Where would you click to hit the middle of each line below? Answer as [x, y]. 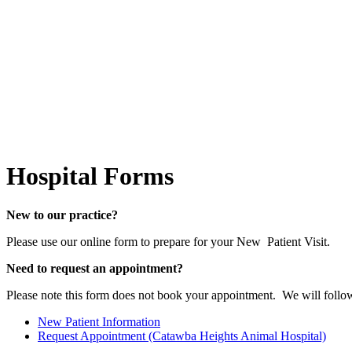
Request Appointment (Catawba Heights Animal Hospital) [182, 335]
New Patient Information [99, 321]
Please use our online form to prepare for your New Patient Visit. [168, 241]
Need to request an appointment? [95, 268]
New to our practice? [62, 214]
